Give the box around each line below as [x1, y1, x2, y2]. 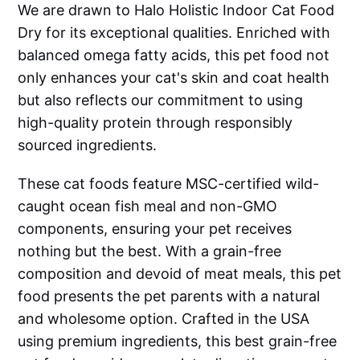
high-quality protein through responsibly [18, 113, 293, 131]
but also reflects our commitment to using [18, 91, 304, 108]
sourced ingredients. [18, 136, 157, 153]
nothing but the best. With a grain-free [18, 242, 282, 260]
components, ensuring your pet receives [18, 219, 292, 237]
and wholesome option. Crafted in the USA [18, 309, 310, 327]
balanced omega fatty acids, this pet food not [18, 46, 330, 63]
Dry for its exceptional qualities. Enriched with [18, 23, 331, 41]
